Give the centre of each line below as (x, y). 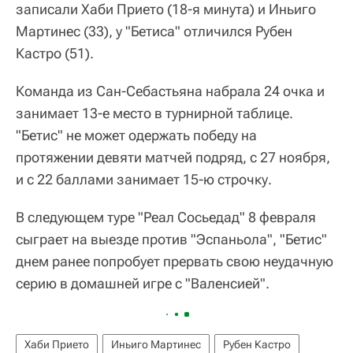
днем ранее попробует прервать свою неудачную (175, 261)
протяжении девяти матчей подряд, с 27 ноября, (173, 157)
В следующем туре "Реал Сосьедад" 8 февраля (166, 217)
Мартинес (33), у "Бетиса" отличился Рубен (154, 31)
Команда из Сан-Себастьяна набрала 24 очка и (170, 91)
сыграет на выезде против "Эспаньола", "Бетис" (171, 239)
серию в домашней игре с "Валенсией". (143, 283)
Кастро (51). (55, 53)
